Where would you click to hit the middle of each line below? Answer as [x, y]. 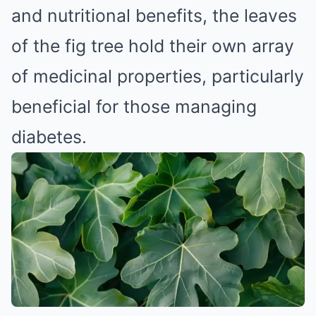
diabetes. [49, 137]
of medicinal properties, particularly [158, 77]
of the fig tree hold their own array [153, 46]
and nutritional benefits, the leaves [154, 16]
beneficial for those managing [134, 107]
